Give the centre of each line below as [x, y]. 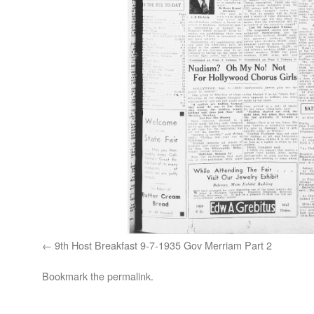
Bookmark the [75, 276]
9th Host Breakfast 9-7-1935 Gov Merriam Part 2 [163, 245]
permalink [129, 276]
